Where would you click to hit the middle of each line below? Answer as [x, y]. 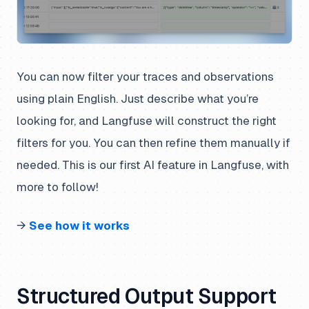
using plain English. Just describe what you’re [138, 99]
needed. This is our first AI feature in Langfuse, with [153, 165]
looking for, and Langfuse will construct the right [147, 121]
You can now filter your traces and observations [145, 77]
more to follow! [57, 187]
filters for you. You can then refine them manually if [153, 143]
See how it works [79, 226]
